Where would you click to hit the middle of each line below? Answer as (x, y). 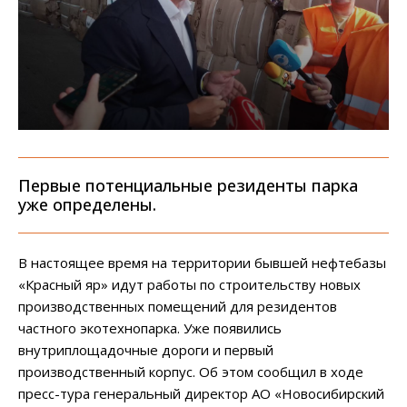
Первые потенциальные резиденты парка (188, 186)
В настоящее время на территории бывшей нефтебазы (202, 263)
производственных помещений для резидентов (178, 307)
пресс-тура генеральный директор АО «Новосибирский (201, 394)
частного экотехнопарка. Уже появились (150, 328)
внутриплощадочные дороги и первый (146, 350)
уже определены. (87, 205)
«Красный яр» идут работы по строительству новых (189, 285)
